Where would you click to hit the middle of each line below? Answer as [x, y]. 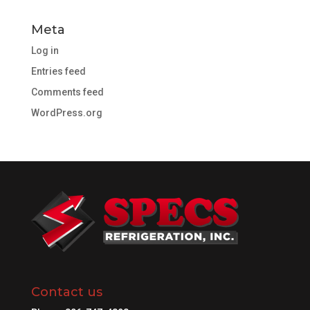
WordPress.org [66, 113]
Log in [45, 51]
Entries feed [58, 72]
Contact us [66, 292]
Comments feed [67, 92]
